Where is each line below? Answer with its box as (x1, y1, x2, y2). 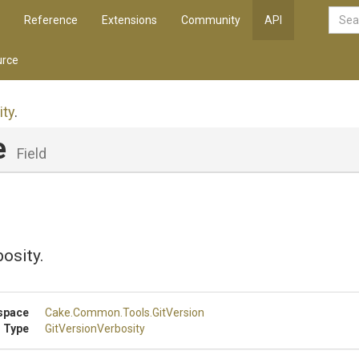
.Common (71, 306, 120, 319)
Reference (24, 14, 78, 26)
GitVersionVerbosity (45, 322, 145, 335)
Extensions (102, 14, 157, 26)
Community (181, 14, 240, 26)
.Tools (120, 306, 150, 319)
